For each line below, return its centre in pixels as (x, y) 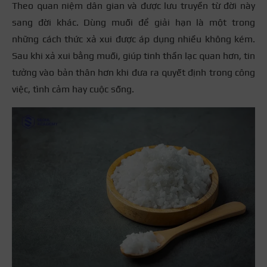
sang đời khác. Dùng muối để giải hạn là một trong (133, 22)
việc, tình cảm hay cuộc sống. (73, 89)
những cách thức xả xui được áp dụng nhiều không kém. (133, 39)
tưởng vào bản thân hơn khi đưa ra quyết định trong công (133, 72)
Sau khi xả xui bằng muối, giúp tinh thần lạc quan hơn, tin (133, 55)
